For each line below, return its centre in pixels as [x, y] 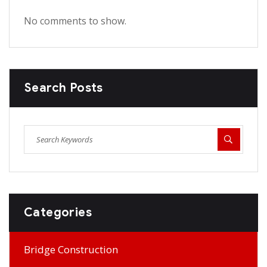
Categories [58, 212]
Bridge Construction [71, 249]
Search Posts [64, 88]
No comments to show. [75, 21]
